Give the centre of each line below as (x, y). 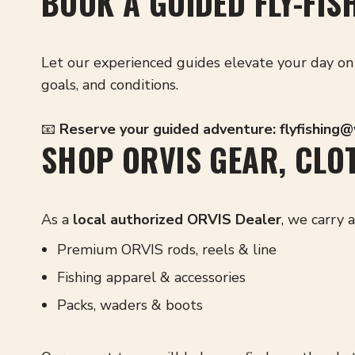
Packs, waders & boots (130, 305)
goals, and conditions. (110, 85)
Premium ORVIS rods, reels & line (167, 250)
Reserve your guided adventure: (168, 129)
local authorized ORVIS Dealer (177, 219)
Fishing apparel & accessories (151, 277)
